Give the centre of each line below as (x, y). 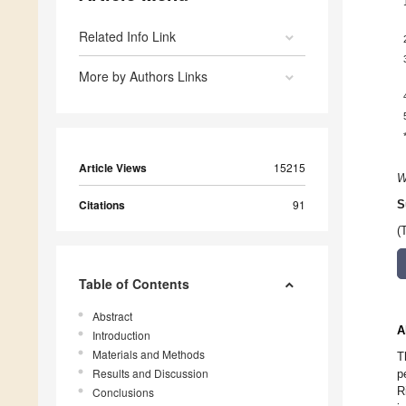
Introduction (121, 335)
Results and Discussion (150, 373)
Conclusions (123, 392)
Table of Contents (134, 284)
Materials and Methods (149, 354)
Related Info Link (127, 37)
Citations (102, 205)
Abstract (112, 316)
